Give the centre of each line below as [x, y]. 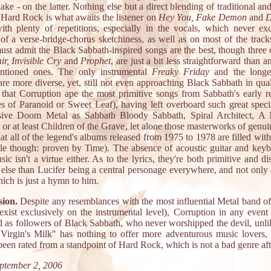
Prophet [96, 61]
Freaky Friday [181, 72]
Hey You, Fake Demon [202, 17]
